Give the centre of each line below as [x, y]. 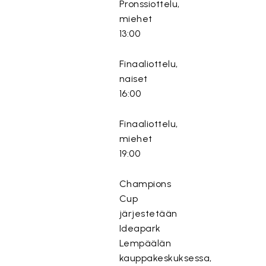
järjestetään [148, 213]
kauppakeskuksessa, [165, 258]
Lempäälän [145, 243]
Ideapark [140, 228]
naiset [133, 79]
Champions [145, 184]
